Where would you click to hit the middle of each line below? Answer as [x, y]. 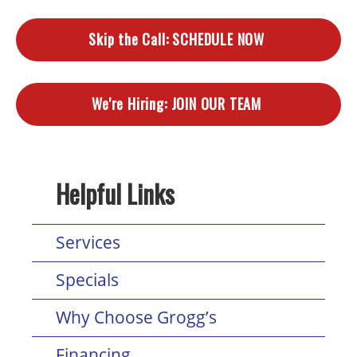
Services [88, 243]
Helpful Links [115, 193]
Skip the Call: [129, 39]
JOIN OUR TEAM [216, 104]
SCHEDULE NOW [218, 39]
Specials [87, 280]
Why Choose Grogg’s [136, 318]
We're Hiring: [129, 104]
